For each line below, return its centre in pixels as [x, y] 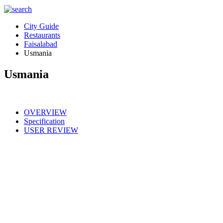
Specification [44, 121]
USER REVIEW [51, 130]
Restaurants [42, 35]
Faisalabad [41, 44]
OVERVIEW [45, 112]
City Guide [41, 26]
